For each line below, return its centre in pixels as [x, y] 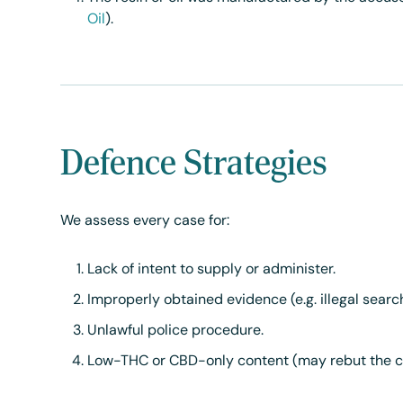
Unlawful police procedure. [176, 331]
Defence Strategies [194, 162]
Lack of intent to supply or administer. [212, 270]
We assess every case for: [145, 221]
